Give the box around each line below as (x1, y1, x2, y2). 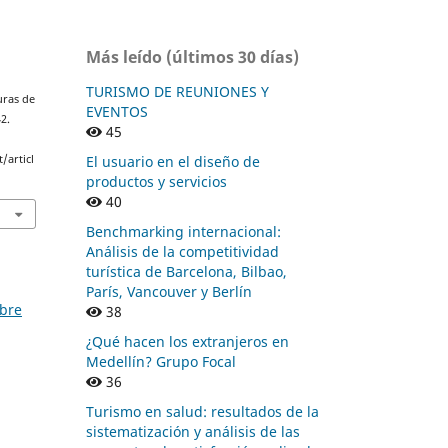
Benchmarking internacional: (86, 221, 281, 241)
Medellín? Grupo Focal (86, 351, 236, 371)
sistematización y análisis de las (86, 421, 300, 441)
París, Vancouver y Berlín (86, 281, 252, 301)
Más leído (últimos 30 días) (86, 45, 299, 68)
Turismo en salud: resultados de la (86, 401, 319, 421)
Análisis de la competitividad (86, 241, 279, 261)
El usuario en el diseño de (86, 151, 260, 171)
